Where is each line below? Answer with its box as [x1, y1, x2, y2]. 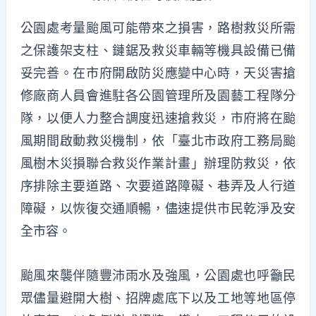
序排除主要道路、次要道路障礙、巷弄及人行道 [20, 178, 296, 193]
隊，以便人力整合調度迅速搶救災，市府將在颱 [20, 110, 296, 126]
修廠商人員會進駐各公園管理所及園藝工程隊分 [20, 87, 296, 103]
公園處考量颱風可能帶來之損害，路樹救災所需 [20, 20, 296, 35]
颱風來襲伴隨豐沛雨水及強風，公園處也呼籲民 [20, 268, 296, 284]
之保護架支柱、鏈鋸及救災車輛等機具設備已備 [20, 42, 296, 58]
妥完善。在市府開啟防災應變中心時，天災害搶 [20, 65, 296, 80]
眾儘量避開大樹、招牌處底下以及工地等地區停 [20, 291, 296, 306]
